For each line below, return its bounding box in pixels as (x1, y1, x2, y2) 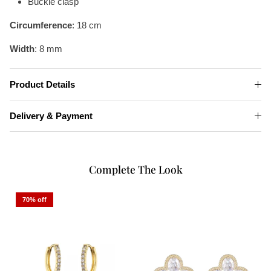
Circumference (10, 20, 72, 31)
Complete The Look (88, 162, 183, 177)
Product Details (10, 79, 75, 90)
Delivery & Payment (10, 111, 93, 122)
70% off (22, 195, 47, 203)
